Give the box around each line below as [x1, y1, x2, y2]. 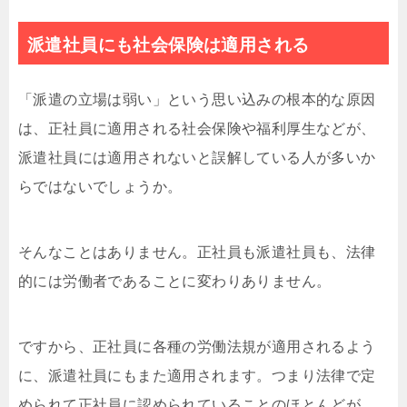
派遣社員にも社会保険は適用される [27, 35, 310, 55]
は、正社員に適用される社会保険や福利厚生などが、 [18, 121, 376, 136]
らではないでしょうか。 [18, 179, 183, 194]
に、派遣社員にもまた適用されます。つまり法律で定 [18, 368, 376, 383]
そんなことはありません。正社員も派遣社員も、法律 [18, 244, 376, 260]
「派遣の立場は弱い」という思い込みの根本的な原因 [18, 92, 376, 107]
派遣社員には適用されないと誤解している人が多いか [18, 150, 376, 165]
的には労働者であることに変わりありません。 [18, 273, 332, 289]
